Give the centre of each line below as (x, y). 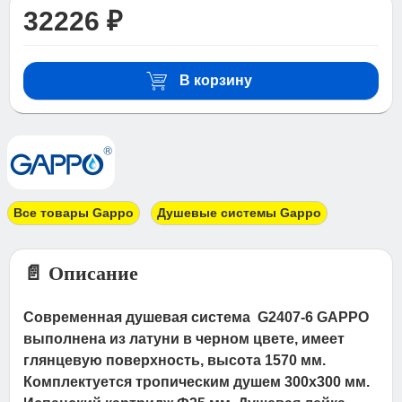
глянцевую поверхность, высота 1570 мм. (175, 360)
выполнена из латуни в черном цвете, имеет (184, 338)
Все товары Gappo (74, 212)
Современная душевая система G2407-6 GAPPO (198, 317)
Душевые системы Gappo (239, 212)
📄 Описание (81, 273)
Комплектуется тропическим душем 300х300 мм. (197, 381)
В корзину (215, 81)
